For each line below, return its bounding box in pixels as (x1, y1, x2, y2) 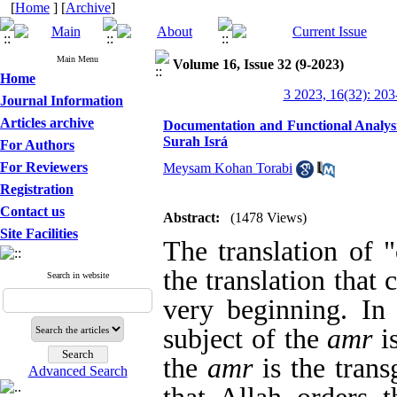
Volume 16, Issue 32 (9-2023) (173, 57, 344, 72)
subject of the (163, 323, 328, 354)
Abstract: (163, 210, 220, 225)
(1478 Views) (230, 210, 307, 225)
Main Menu (57, 54, 98, 64)
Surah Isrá (163, 134, 228, 149)
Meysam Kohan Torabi (163, 160, 292, 175)
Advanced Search (27, 363, 128, 378)
